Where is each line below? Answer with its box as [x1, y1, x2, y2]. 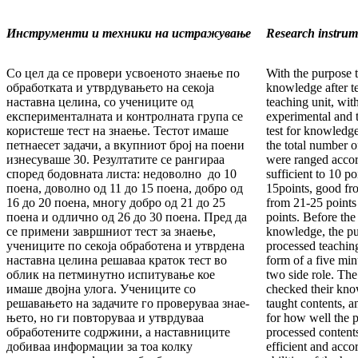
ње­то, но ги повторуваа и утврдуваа [6, 311, 204, 325]
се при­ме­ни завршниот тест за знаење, [6, 225, 216, 239]
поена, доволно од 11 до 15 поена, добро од [6, 181, 243, 196]
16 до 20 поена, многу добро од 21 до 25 [6, 196, 225, 210]
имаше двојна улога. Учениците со [6, 282, 196, 296]
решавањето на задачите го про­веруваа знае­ [6, 296, 249, 311]
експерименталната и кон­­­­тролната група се [6, 109, 243, 124]
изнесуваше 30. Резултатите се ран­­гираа [6, 153, 225, 167]
